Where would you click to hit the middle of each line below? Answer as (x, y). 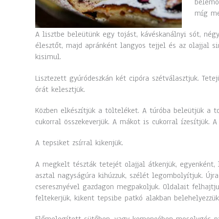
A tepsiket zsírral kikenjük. (79, 143)
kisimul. (48, 57)
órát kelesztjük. (60, 89)
